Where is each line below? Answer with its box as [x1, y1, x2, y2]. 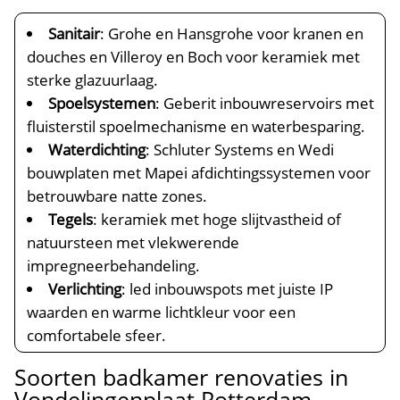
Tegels [48, 209, 94, 229]
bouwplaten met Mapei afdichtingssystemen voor [27, 162, 371, 183]
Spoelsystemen [48, 93, 156, 113]
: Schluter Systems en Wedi [146, 139, 335, 160]
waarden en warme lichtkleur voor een [27, 302, 296, 322]
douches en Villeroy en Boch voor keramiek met [27, 46, 361, 67]
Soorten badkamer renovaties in [14, 362, 349, 392]
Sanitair [48, 23, 101, 44]
